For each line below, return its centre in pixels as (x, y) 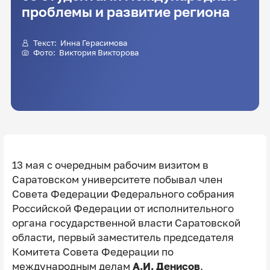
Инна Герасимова (93, 42)
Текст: (46, 42)
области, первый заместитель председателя (123, 237)
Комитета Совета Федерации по (93, 252)
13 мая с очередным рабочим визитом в (110, 165)
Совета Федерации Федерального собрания (123, 194)
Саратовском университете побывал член (117, 179)
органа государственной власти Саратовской (126, 223)
